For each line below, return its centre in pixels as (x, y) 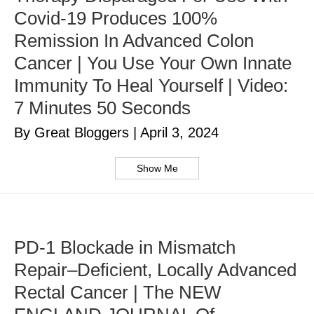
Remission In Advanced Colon (134, 41)
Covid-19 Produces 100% (116, 19)
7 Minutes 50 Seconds (102, 108)
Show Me (157, 169)
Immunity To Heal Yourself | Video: (151, 86)
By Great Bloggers (74, 133)
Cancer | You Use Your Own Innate (153, 63)
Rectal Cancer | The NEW (118, 293)
